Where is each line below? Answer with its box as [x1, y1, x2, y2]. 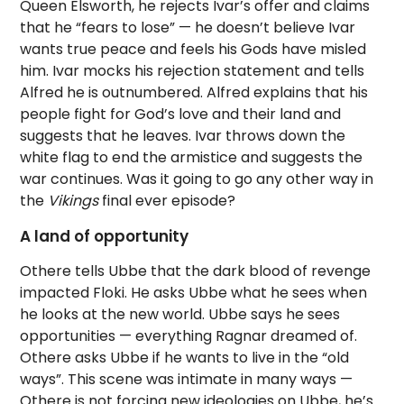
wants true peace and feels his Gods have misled [20, 39, 367, 60]
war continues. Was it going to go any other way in [20, 169, 374, 189]
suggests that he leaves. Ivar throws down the [20, 125, 346, 146]
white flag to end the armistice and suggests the [20, 147, 363, 168]
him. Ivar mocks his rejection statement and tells [20, 60, 365, 81]
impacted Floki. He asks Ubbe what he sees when [20, 282, 368, 303]
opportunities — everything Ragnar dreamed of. [20, 326, 358, 346]
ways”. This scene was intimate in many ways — [20, 369, 353, 390]
